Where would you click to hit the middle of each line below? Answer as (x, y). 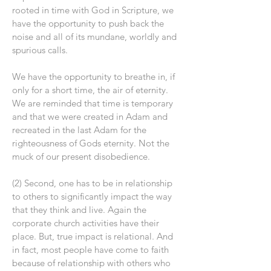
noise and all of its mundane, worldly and (94, 37)
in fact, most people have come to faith (90, 250)
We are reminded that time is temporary (93, 103)
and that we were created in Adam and (90, 116)
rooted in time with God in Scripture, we (93, 10)
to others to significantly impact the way (92, 196)
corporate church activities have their (86, 223)
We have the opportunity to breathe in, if (93, 77)
